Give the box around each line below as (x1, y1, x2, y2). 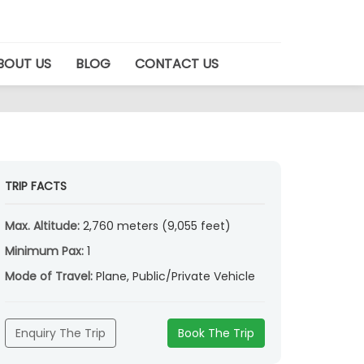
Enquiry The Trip (15, 325, 106, 342)
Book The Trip (178, 325, 254, 342)
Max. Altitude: (5, 218, 83, 235)
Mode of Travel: (5, 268, 96, 285)
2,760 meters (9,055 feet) (83, 218, 231, 235)
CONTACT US (135, 54, 219, 73)
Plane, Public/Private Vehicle (96, 268, 255, 285)
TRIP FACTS (5, 178, 67, 195)
